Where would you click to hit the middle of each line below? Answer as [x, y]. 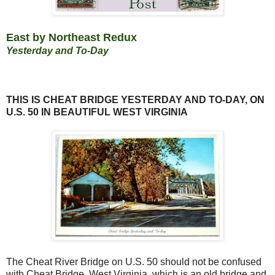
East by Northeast [53, 37]
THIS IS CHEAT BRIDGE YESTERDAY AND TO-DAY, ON [135, 99]
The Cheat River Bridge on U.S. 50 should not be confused [134, 261]
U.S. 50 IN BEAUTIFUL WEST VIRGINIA [97, 112]
